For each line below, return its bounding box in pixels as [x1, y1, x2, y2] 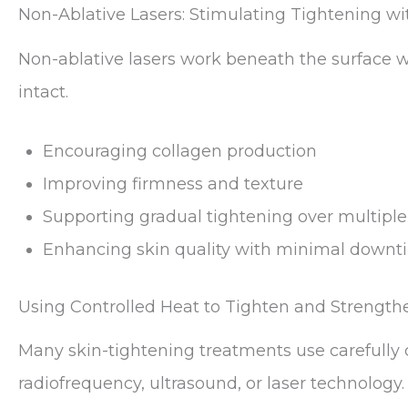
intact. [18, 82, 68, 102]
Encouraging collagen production [43, 140, 317, 161]
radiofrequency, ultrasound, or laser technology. [18, 373, 404, 394]
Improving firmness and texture [43, 173, 303, 194]
